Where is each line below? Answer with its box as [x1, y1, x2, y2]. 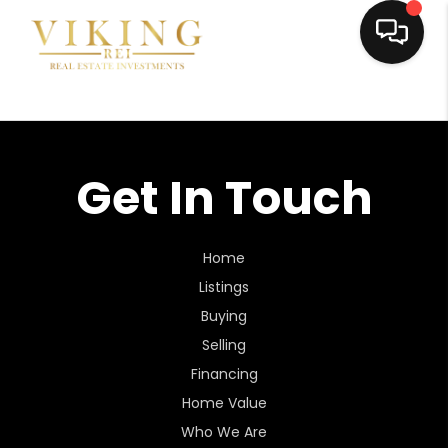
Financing [190, 364, 258, 384]
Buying [201, 306, 247, 326]
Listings [199, 277, 249, 297]
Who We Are [181, 422, 267, 442]
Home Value [181, 393, 267, 413]
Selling [202, 335, 246, 355]
